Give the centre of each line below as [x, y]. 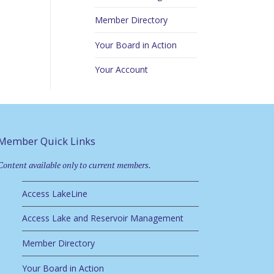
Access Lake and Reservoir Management [102, 218]
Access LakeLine [54, 193]
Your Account [121, 70]
